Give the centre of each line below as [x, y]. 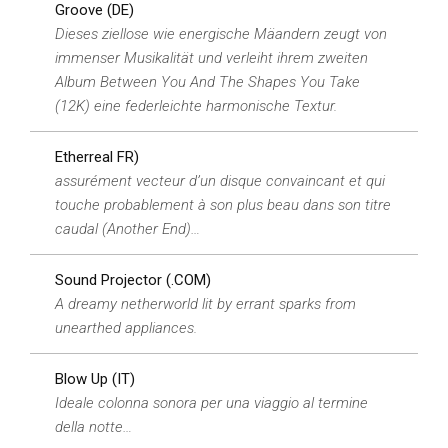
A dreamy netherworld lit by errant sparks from [205, 304]
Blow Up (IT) [95, 379]
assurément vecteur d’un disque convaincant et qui [220, 181]
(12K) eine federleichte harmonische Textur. [196, 106]
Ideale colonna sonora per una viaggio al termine [211, 403]
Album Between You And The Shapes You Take [207, 82]
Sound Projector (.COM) [133, 280]
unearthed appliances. [126, 328]
